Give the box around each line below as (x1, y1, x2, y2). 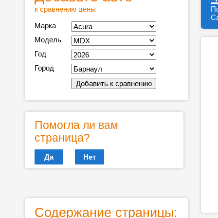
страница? (35, 132, 90, 144)
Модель (35, 36, 61, 44)
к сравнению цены (35, 5, 96, 13)
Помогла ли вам (35, 119, 118, 131)
